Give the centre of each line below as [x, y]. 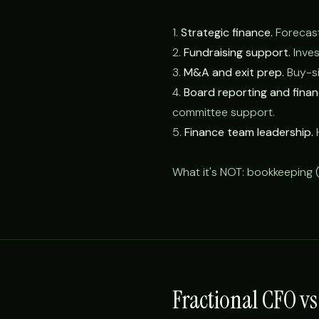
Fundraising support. [237, 52]
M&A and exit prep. [234, 72]
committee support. [224, 112]
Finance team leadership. [249, 132]
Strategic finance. [227, 32]
